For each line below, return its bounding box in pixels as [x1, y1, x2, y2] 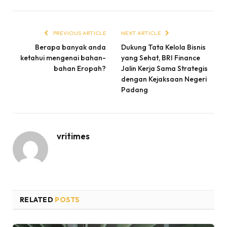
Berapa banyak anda [35, 42, 106, 52]
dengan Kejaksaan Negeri [121, 74, 207, 84]
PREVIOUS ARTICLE [52, 29, 106, 36]
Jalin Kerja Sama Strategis [121, 63, 208, 73]
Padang [121, 85, 148, 94]
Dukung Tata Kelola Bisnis [121, 42, 206, 52]
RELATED [20, 195, 55, 204]
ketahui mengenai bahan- [20, 53, 106, 62]
